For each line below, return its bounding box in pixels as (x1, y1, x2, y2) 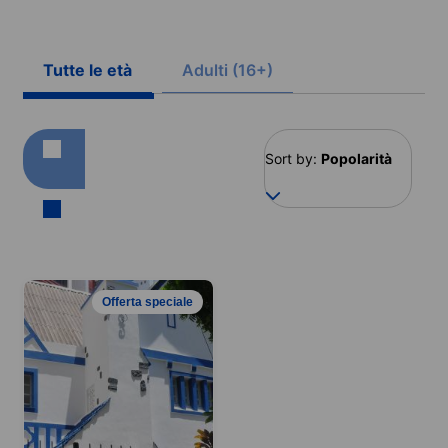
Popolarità (321, 149, 393, 167)
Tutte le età (43, 59, 132, 80)
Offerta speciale (102, 294, 193, 309)
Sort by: (265, 149, 318, 167)
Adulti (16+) (182, 59, 273, 80)
